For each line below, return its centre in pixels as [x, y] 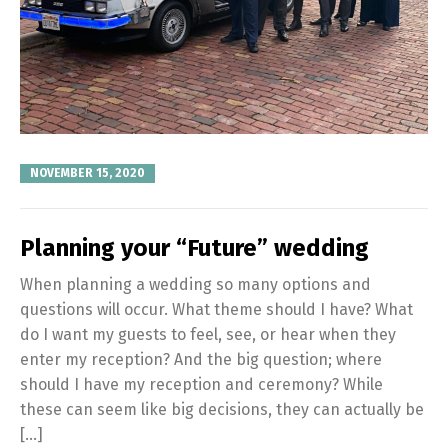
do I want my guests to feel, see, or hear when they [208, 334]
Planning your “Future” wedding [194, 247]
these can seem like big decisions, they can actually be [222, 409]
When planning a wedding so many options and [195, 284]
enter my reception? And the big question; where [201, 359]
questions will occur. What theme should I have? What [216, 309]
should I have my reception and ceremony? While [201, 384]
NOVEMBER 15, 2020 [87, 173]
